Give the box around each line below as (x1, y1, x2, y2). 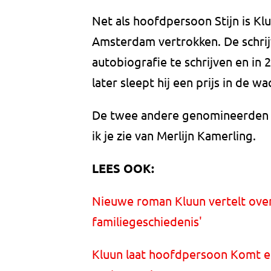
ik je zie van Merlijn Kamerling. (92, 128, 256, 143)
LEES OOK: (92, 160, 154, 177)
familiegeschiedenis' (92, 214, 202, 229)
